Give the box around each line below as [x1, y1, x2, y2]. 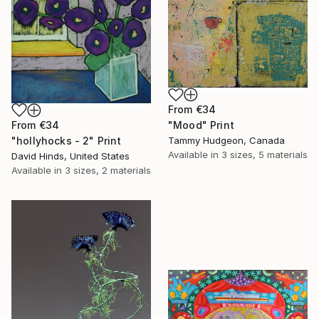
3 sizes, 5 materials [221, 149, 308, 161]
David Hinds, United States [11, 150, 130, 162]
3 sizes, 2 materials [65, 164, 151, 177]
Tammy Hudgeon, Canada [168, 135, 285, 147]
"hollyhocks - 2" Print [11, 135, 122, 147]
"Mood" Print [168, 119, 234, 132]
